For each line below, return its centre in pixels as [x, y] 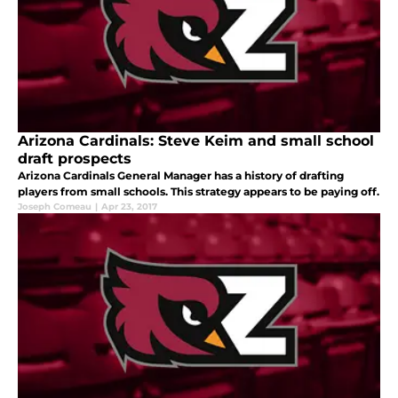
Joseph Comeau [55, 206]
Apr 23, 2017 [129, 206]
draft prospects [75, 158]
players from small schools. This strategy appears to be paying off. [199, 191]
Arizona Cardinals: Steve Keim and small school [196, 140]
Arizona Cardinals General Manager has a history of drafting [181, 175]
